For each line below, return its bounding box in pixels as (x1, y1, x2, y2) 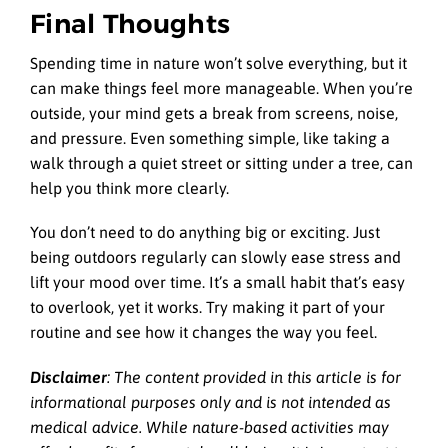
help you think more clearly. (30, 179, 229, 198)
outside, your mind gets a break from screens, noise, (30, 104, 398, 123)
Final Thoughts (30, 7, 231, 40)
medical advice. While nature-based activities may (30, 417, 389, 436)
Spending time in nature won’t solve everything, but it (30, 54, 407, 73)
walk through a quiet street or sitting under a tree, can (30, 154, 413, 173)
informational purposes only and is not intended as (30, 392, 391, 411)
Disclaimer (30, 367, 107, 386)
